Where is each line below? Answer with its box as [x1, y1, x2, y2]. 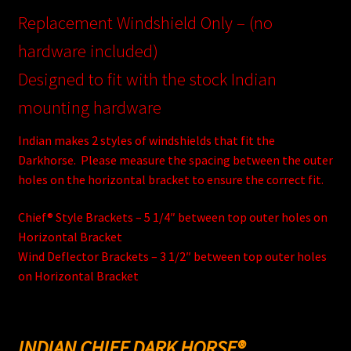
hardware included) [17, 39, 158, 62]
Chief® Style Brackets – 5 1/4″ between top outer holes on [17, 208, 327, 225]
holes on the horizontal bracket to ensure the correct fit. [17, 171, 324, 187]
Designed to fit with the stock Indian [17, 67, 277, 90]
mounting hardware [17, 96, 161, 118]
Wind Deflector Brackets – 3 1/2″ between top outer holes [17, 248, 327, 264]
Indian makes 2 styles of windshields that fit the [17, 132, 275, 148]
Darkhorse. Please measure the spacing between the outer [17, 151, 333, 168]
